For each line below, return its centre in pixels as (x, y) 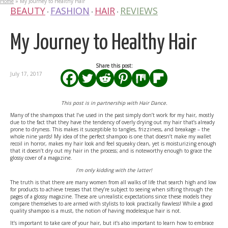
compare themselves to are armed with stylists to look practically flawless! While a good (111, 204)
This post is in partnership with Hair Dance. (114, 103)
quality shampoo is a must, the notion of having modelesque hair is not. (96, 211)
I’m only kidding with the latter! (114, 170)
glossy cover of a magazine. (41, 158)
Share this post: (114, 66)
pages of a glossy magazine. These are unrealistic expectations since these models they (111, 197)
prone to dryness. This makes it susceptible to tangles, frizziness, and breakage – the (110, 130)
